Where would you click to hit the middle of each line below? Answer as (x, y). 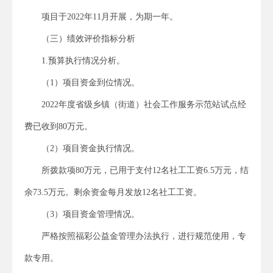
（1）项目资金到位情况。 (90, 82)
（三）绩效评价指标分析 (88, 38)
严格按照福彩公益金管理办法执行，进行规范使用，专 (144, 236)
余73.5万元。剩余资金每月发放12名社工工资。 (113, 192)
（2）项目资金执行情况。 (90, 148)
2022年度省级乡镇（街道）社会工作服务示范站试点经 (144, 104)
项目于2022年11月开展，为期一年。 (110, 16)
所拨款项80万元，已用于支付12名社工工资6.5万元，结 (145, 170)
